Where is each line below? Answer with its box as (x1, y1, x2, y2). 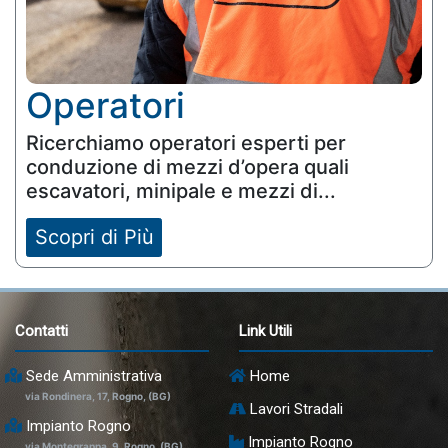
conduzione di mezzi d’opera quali (26, 154, 349, 179)
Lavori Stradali (246, 400, 343, 419)
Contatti (15, 322, 68, 341)
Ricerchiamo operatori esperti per (26, 130, 346, 155)
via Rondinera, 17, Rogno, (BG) (25, 390, 171, 403)
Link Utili (239, 322, 292, 341)
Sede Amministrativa (22, 367, 162, 386)
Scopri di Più (34, 225, 154, 250)
